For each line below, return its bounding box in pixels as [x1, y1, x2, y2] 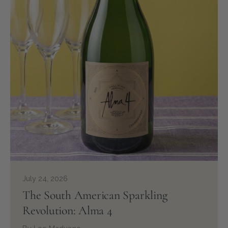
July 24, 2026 [22, 174, 68, 183]
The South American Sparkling [22, 187, 167, 203]
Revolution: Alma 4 [22, 203, 112, 218]
